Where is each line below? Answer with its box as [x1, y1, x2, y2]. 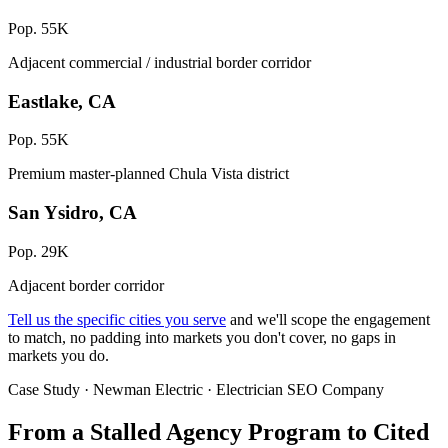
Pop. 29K [8, 242, 69, 260]
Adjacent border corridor [8, 276, 164, 294]
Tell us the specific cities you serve [8, 310, 226, 328]
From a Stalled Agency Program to [8, 418, 373, 445]
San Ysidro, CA [8, 201, 137, 223]
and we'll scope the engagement [226, 310, 430, 328]
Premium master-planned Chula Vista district [8, 165, 289, 183]
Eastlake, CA [8, 90, 116, 112]
